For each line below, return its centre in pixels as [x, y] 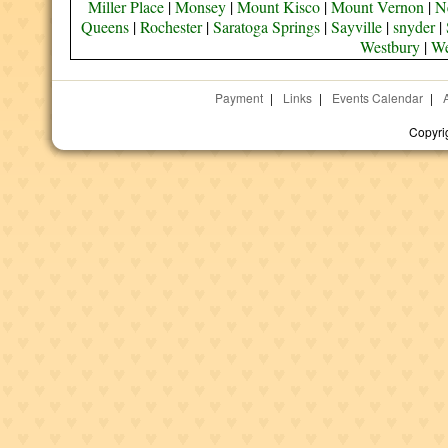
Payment [238, 97]
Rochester [170, 26]
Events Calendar [377, 97]
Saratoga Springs [266, 26]
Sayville [356, 26]
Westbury [390, 46]
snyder [413, 26]
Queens [104, 26]
